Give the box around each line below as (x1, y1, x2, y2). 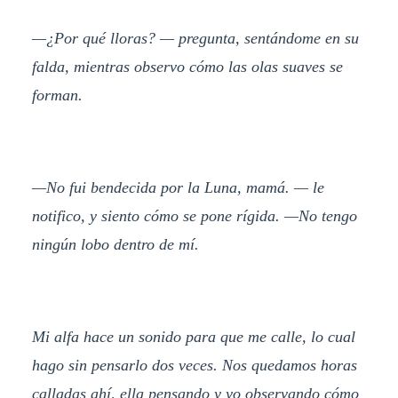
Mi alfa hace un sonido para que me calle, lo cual (31, 327, 355, 346)
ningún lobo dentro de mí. (31, 235, 199, 253)
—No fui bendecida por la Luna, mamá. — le (31, 178, 324, 196)
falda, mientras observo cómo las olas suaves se (31, 58, 343, 76)
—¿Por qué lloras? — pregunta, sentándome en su (31, 29, 359, 48)
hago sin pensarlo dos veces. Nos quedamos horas (31, 355, 357, 374)
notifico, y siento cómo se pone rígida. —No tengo (31, 206, 357, 225)
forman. (31, 86, 83, 105)
